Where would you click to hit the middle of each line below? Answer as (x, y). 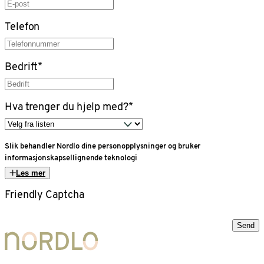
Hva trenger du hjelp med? (67, 106)
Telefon (22, 26)
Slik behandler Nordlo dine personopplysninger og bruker (103, 145)
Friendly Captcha (44, 194)
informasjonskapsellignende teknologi (71, 157)
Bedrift (22, 66)
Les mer (31, 173)
